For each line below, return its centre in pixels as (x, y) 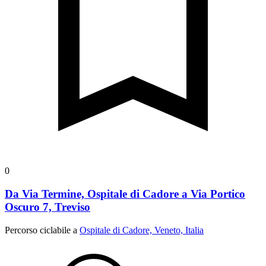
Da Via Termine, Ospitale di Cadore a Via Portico (125, 194)
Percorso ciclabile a (42, 230)
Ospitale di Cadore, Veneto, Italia (142, 230)
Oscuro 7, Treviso (47, 207)
